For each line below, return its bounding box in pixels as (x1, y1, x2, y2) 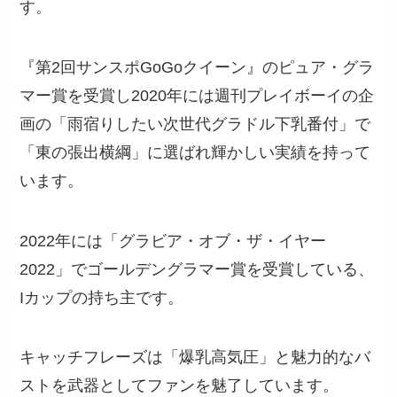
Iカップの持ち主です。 (19, 288, 184, 307)
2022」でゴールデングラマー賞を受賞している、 (19, 260, 375, 278)
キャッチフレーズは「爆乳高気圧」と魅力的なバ (19, 348, 371, 367)
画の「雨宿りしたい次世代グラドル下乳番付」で (19, 114, 371, 133)
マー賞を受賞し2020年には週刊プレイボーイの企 (19, 86, 375, 105)
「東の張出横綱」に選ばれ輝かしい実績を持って (19, 143, 371, 161)
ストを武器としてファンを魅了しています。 (19, 377, 339, 395)
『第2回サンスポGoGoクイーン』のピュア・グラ (19, 58, 375, 76)
